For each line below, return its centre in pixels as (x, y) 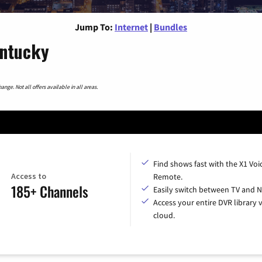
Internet (131, 27)
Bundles (170, 27)
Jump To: (94, 27)
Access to (28, 176)
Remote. (168, 176)
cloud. (164, 215)
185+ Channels (49, 192)
